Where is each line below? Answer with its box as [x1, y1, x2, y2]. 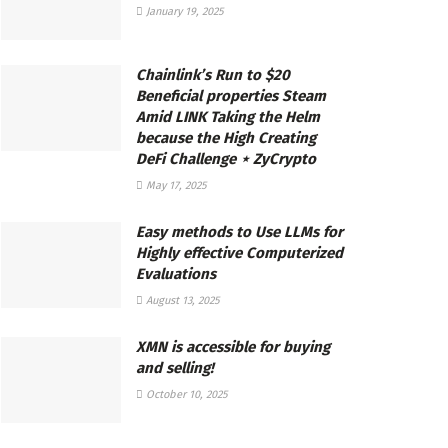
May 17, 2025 [143, 178, 207, 192]
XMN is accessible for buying [136, 337, 330, 356]
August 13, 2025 [143, 293, 220, 307]
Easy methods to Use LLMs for [136, 222, 343, 241]
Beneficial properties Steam [136, 86, 326, 105]
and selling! [136, 358, 214, 377]
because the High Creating [136, 128, 316, 147]
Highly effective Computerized [136, 243, 343, 262]
